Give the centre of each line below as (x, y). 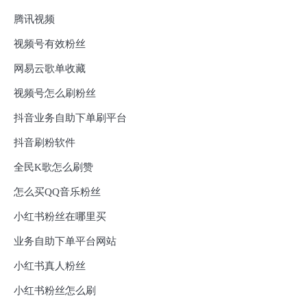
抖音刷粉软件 (45, 142)
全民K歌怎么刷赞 (53, 167)
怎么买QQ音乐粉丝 (57, 192)
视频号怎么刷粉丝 (55, 93)
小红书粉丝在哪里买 (60, 216)
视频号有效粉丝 (50, 44)
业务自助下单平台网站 (65, 241)
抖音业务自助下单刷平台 (70, 118)
